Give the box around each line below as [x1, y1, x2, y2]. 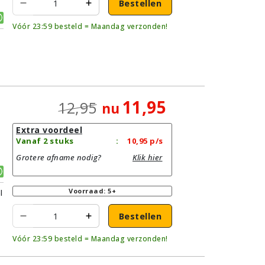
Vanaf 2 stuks [16, 135, 74, 147]
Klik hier [132, 152, 163, 163]
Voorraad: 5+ [69, 186, 116, 196]
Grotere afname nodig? [16, 152, 102, 163]
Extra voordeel [16, 124, 82, 136]
